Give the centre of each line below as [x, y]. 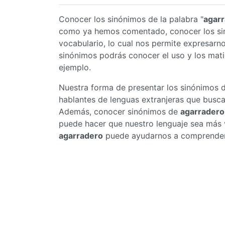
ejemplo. [75, 67]
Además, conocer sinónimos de [120, 111]
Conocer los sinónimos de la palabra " [131, 19]
